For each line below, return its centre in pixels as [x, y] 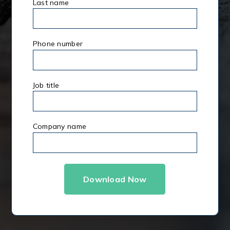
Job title [46, 85]
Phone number [58, 44]
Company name [60, 127]
